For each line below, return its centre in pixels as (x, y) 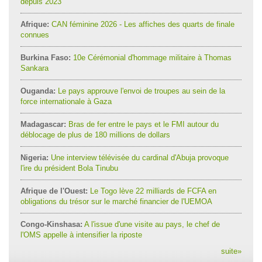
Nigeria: (35, 158)
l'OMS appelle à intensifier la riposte (81, 235)
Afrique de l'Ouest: (54, 191)
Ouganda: (38, 91)
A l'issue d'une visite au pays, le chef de (151, 224)
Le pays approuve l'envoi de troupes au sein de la (140, 91)
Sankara (35, 68)
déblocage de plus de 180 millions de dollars (95, 135)
